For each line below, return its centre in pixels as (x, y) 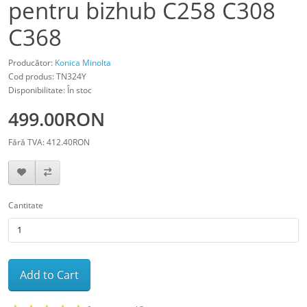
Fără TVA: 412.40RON (49, 142)
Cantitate (26, 205)
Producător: (32, 62)
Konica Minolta (83, 62)
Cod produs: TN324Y (47, 76)
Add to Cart (49, 274)
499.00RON (57, 119)
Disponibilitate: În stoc (50, 90)
